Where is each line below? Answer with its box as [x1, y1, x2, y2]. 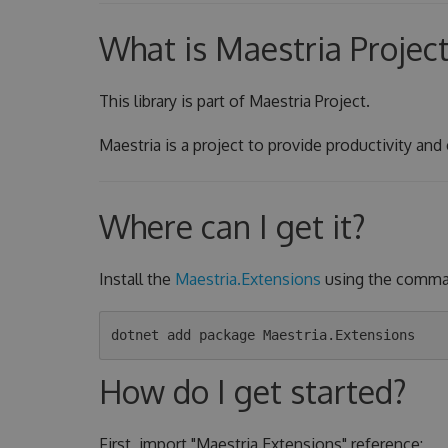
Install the [98, 268, 175, 289]
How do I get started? [98, 370, 407, 412]
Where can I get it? [98, 205, 366, 247]
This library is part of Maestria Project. [98, 90, 370, 111]
